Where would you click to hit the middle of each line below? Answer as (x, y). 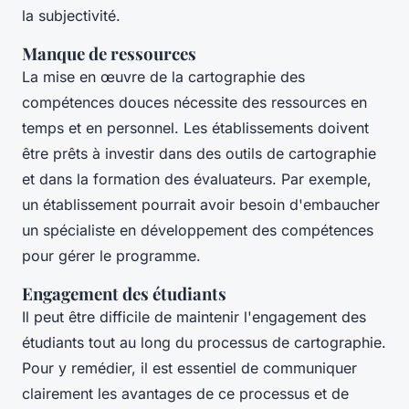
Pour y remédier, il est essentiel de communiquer (189, 368)
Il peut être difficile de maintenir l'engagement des (194, 317)
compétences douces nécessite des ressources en (194, 103)
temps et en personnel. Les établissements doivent (195, 128)
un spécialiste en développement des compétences (198, 231)
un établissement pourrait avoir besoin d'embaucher (201, 205)
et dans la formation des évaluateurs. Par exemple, (197, 179)
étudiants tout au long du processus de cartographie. (204, 343)
